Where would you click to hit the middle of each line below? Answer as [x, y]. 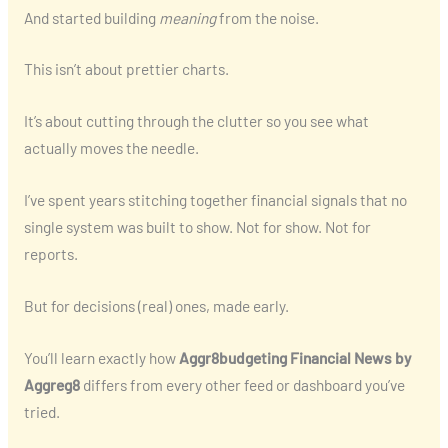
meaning [187, 17]
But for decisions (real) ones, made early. [156, 305]
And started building [91, 17]
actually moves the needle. [111, 148]
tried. [41, 411]
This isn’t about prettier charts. [126, 69]
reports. [50, 253]
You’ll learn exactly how [101, 357]
